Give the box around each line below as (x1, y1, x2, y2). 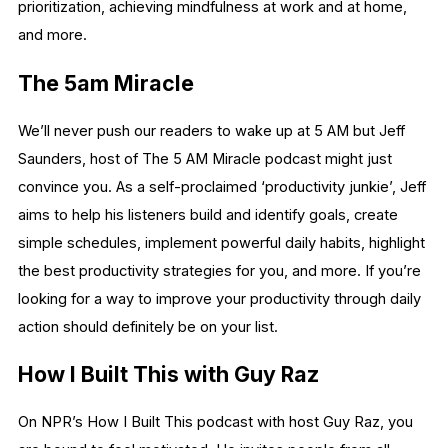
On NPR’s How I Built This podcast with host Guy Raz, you (18, 413, 413, 432)
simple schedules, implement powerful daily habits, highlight (18, 233, 425, 252)
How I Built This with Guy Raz (18, 361, 319, 388)
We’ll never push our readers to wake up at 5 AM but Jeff (18, 121, 405, 140)
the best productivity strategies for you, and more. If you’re (18, 261, 421, 280)
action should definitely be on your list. (18, 317, 282, 336)
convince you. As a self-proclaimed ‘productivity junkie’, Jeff (18, 177, 426, 196)
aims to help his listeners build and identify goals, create (18, 205, 398, 224)
